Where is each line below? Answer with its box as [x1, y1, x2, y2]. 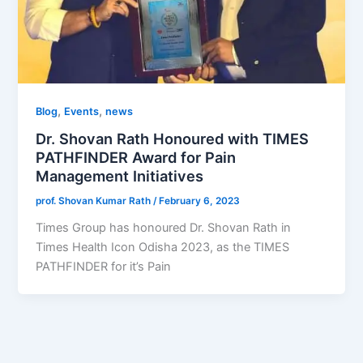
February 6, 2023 [159, 195, 241, 207]
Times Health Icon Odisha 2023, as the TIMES [36, 240, 290, 255]
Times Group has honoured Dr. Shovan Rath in [36, 220, 292, 236]
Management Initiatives [36, 167, 204, 186]
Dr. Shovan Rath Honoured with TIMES [36, 130, 310, 148]
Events [64, 105, 100, 117]
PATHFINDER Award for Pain [36, 148, 237, 167]
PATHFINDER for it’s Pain [36, 259, 172, 275]
